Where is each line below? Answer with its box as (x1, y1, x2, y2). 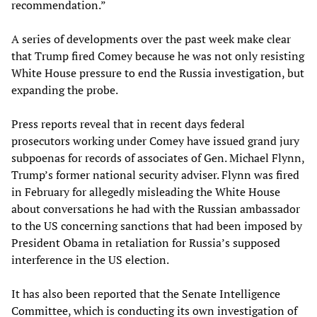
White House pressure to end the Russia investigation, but (11, 65, 304, 81)
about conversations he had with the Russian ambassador (11, 201, 300, 217)
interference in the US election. (11, 252, 169, 268)
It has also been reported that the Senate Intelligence (11, 286, 280, 302)
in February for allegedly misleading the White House (11, 184, 280, 200)
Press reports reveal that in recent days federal (11, 116, 245, 132)
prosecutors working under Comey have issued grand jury (11, 133, 299, 149)
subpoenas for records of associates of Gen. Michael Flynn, (11, 150, 304, 166)
